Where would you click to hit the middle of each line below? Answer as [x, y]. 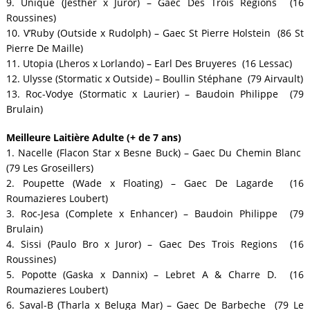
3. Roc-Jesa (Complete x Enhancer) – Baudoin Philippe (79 [155, 213]
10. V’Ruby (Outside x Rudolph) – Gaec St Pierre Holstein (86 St [155, 33]
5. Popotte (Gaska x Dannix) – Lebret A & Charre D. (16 [155, 274]
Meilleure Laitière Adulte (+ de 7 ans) [93, 137]
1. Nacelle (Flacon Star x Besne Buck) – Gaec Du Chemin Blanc [155, 152]
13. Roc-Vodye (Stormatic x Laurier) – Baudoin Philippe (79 [155, 94]
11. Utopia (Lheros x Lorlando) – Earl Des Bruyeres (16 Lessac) [149, 64]
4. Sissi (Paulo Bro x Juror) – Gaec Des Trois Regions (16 [155, 244]
